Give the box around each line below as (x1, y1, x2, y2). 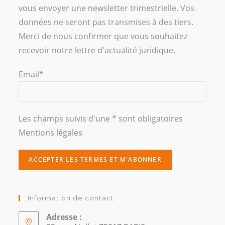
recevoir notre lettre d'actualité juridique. (19, 45, 176, 56)
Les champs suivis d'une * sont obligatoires (19, 113, 183, 125)
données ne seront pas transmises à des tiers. (19, 17, 194, 28)
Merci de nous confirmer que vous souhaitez (19, 31, 188, 42)
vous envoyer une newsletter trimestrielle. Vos (19, 3, 195, 14)
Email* (19, 69, 44, 80)
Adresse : (46, 211, 82, 223)
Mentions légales (19, 127, 83, 139)
